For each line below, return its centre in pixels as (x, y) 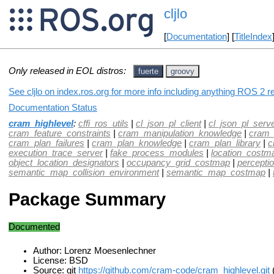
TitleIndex (253, 37)
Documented (34, 227)
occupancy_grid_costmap (178, 162)
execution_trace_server (56, 153)
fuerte (148, 71)
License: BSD (61, 260)
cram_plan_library (225, 143)
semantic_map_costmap (216, 172)
